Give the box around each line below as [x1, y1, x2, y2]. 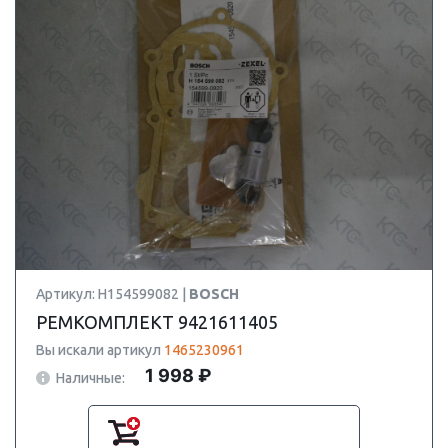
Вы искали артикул [36, 342, 164, 358]
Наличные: [56, 369, 125, 386]
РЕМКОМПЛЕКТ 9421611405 [36, 312, 278, 332]
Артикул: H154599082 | [36, 286, 189, 302]
